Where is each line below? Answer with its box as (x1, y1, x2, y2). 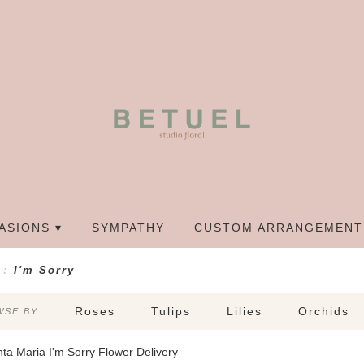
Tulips (151, 305, 191, 318)
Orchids (298, 305, 349, 318)
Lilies (227, 305, 262, 318)
